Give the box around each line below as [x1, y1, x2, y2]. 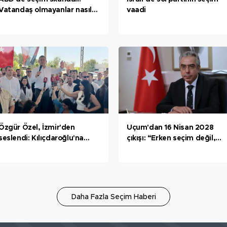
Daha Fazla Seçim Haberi [71, 193, 156, 201]
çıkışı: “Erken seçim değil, [127, 134, 216, 142]
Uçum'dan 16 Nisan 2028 [127, 124, 214, 131]
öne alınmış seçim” [127, 145, 193, 153]
